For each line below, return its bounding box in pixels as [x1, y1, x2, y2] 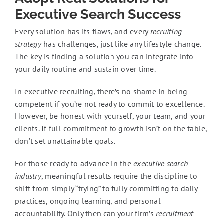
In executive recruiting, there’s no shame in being [14, 86, 187, 97]
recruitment [156, 208, 194, 219]
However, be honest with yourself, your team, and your [14, 111, 206, 121]
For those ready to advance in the [14, 158, 134, 169]
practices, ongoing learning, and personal [14, 196, 161, 206]
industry [14, 171, 41, 181]
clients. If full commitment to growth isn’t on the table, [14, 123, 207, 134]
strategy [14, 39, 41, 49]
